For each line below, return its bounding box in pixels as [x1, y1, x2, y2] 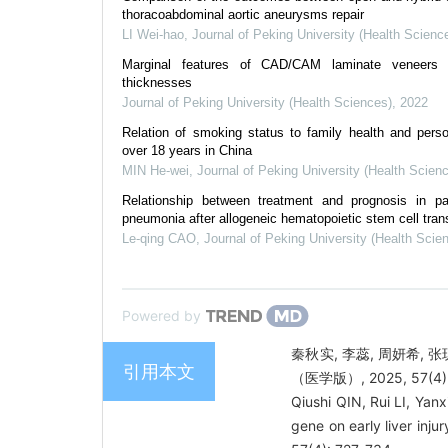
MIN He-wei [122, 162, 189, 178]
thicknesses [122, 74, 192, 90]
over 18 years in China [122, 142, 252, 158]
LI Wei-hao [122, 26, 184, 42]
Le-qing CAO [122, 230, 196, 246]
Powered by [122, 306, 201, 324]
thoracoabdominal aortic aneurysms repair [122, 6, 364, 22]
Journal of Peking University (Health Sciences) [122, 94, 392, 110]
